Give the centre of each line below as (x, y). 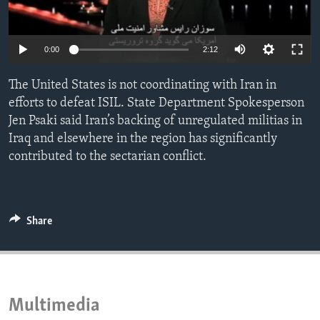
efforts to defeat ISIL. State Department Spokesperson (156, 104)
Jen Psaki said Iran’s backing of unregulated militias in (155, 121)
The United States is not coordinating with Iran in (142, 86)
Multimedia (54, 306)
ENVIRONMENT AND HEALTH (95, 14)
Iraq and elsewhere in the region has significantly (143, 139)
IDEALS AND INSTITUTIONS (91, 39)
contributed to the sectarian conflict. (107, 157)
